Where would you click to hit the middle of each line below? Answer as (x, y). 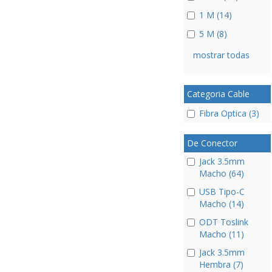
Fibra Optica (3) (229, 113)
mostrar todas (221, 55)
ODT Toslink (223, 222)
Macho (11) (221, 234)
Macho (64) (221, 173)
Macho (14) (221, 203)
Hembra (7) (221, 264)
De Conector (212, 143)
